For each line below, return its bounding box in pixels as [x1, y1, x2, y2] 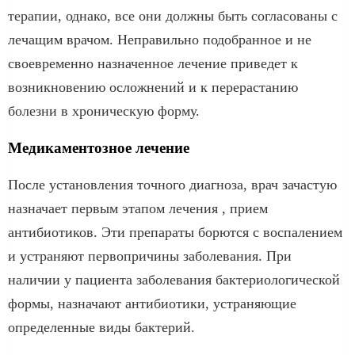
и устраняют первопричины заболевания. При [8, 247, 292, 264]
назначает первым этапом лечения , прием [8, 200, 268, 216]
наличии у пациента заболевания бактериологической [8, 271, 340, 288]
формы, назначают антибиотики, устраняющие [8, 295, 296, 311]
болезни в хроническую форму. [8, 102, 200, 119]
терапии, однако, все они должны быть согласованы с [8, 7, 338, 24]
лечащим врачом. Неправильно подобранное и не [8, 31, 311, 48]
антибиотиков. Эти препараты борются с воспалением [8, 223, 342, 240]
